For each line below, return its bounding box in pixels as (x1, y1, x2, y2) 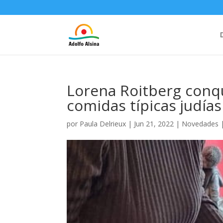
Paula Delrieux (80, 119, 126, 128)
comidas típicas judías (67, 95, 222, 115)
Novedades (182, 119, 219, 128)
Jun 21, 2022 (134, 119, 174, 128)
